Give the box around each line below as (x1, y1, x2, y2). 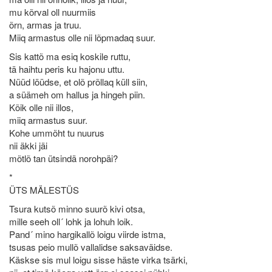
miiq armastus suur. (9, 114, 87, 126)
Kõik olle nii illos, (9, 101, 73, 114)
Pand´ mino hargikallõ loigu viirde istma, (9, 228, 166, 240)
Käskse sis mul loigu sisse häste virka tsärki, (9, 253, 188, 266)
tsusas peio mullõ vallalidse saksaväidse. (9, 240, 172, 253)
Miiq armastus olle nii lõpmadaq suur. (9, 31, 155, 44)
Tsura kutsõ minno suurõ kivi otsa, (9, 202, 145, 215)
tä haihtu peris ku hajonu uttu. (9, 63, 124, 75)
